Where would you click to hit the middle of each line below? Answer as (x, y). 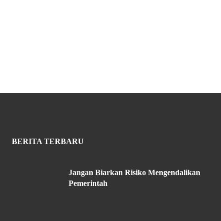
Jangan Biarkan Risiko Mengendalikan (134, 172)
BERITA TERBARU (48, 141)
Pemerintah (88, 183)
